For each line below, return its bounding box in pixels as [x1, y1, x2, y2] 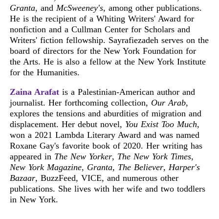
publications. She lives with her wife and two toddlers [10, 183, 205, 194]
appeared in [10, 151, 54, 161]
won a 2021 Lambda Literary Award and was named [10, 130, 199, 140]
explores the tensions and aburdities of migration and [10, 108, 201, 118]
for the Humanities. [10, 67, 80, 77]
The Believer [118, 162, 163, 172]
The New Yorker [54, 151, 112, 161]
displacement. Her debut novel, [10, 119, 125, 129]
